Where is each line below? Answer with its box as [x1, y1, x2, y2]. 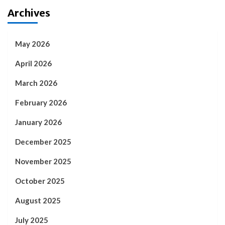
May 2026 [15, 39, 50, 48]
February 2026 [15, 97, 67, 107]
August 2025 [15, 195, 61, 205]
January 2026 [15, 117, 62, 127]
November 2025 [15, 156, 71, 166]
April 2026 [15, 58, 52, 68]
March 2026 [15, 78, 57, 87]
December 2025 [15, 137, 71, 146]
